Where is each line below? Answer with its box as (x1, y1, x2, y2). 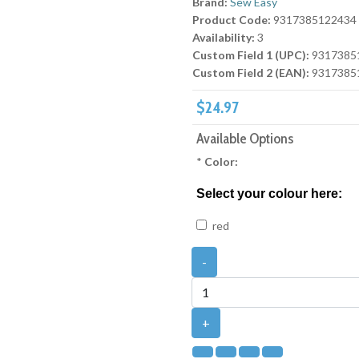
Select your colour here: (196, 187, 342, 201)
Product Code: (192, 13, 271, 27)
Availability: (192, 30, 255, 45)
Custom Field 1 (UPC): (192, 48, 312, 63)
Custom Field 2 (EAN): (192, 66, 312, 80)
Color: (204, 155, 238, 169)
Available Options (196, 130, 293, 148)
